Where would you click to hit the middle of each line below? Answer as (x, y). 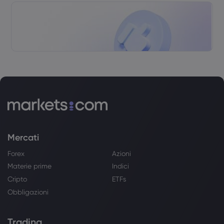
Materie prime (29, 166)
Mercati (23, 137)
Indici (120, 166)
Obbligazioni (28, 192)
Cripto (17, 179)
